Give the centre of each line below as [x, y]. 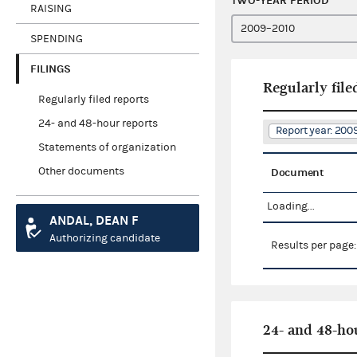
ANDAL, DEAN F [94, 221]
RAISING [51, 8]
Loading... [291, 207]
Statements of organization [107, 148]
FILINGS [51, 69]
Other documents [81, 172]
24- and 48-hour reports [98, 124]
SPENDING [57, 39]
